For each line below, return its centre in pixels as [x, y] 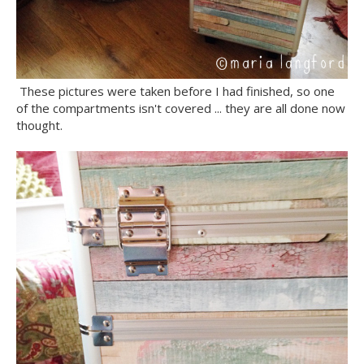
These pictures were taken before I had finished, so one [175, 91]
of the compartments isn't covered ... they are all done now [181, 108]
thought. [39, 125]
